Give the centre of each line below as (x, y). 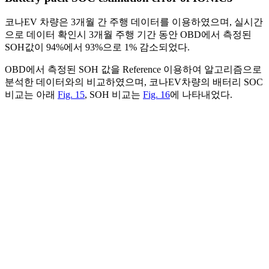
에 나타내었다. (201, 94)
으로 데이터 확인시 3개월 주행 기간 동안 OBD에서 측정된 (128, 34)
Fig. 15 (71, 94)
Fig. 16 (156, 94)
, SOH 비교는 (114, 94)
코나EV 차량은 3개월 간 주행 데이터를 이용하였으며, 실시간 (134, 22)
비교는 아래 (31, 94)
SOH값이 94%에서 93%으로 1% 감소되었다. (97, 47)
